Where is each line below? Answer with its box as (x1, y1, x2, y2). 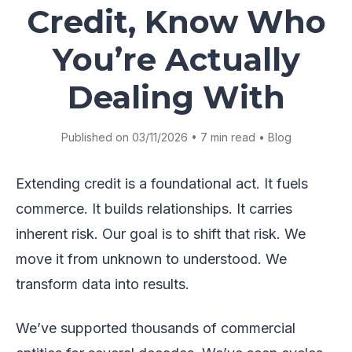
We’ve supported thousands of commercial (16, 319, 295, 336)
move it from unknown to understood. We (16, 250, 287, 267)
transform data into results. (16, 275, 189, 292)
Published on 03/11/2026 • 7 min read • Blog (60, 130, 291, 144)
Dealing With (67, 77, 285, 116)
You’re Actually (52, 39, 300, 79)
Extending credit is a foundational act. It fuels (16, 174, 308, 192)
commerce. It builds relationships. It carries (16, 200, 292, 217)
